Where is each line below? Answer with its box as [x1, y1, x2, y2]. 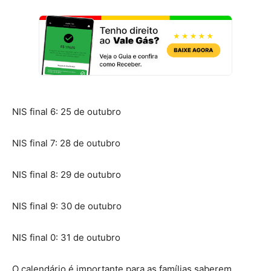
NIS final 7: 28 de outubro [12, 137, 120, 149]
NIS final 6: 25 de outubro [12, 105, 121, 117]
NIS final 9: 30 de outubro [12, 200, 122, 212]
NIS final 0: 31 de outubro [12, 231, 120, 243]
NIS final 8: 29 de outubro [12, 168, 121, 180]
